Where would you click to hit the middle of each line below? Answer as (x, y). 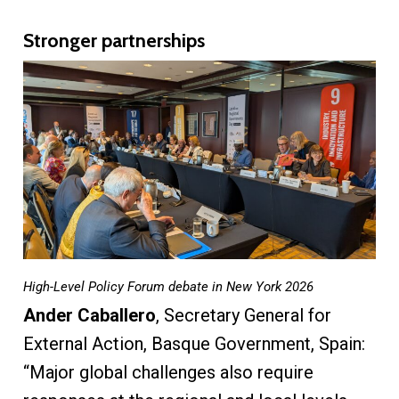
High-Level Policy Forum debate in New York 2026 (168, 287)
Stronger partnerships (114, 41)
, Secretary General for (243, 316)
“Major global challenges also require (168, 373)
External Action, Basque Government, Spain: (194, 344)
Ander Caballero (89, 316)
